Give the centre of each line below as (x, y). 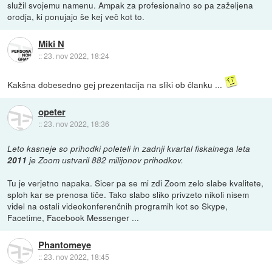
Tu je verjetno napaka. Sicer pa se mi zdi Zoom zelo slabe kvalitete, (136, 182)
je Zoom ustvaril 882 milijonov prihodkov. (105, 160)
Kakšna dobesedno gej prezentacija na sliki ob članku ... (116, 84)
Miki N (51, 44)
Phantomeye (64, 245)
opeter (52, 112)
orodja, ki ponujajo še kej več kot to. (76, 16)
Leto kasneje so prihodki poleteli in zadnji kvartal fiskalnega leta (129, 148)
